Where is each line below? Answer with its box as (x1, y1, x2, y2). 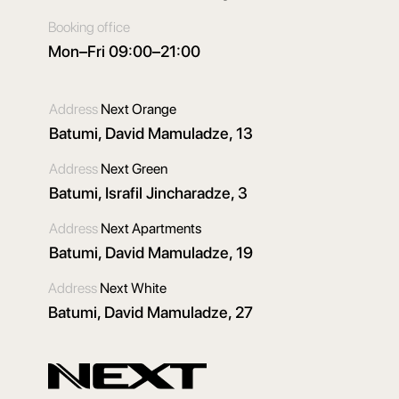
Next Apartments (101, 219, 201, 237)
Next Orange (101, 100, 176, 118)
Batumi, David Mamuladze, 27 (48, 302, 253, 322)
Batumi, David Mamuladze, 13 (49, 123, 253, 142)
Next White (100, 279, 167, 297)
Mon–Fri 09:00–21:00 (48, 41, 200, 61)
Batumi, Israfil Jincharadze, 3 (49, 183, 248, 202)
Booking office (48, 18, 130, 36)
